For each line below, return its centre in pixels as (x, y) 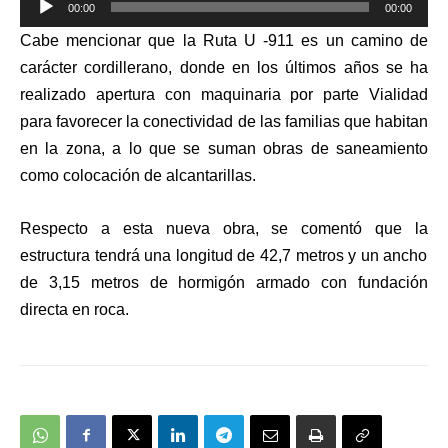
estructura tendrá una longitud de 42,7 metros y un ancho (224, 256)
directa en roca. (74, 310)
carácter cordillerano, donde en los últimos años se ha (224, 68)
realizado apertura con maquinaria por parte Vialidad (224, 95)
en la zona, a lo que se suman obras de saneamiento (224, 149)
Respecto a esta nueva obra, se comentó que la (224, 229)
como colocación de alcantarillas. (138, 176)
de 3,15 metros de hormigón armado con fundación (224, 283)
